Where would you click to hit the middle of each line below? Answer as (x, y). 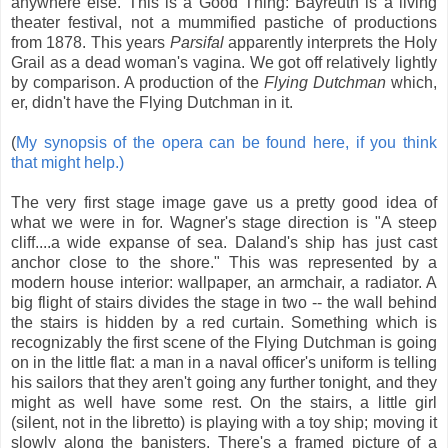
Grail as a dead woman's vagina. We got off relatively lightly (224, 62)
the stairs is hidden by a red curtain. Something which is (224, 322)
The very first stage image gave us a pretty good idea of (224, 202)
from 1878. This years (88, 42)
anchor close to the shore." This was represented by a (224, 262)
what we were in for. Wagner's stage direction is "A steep (224, 222)
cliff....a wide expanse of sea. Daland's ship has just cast (224, 242)
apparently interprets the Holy (330, 42)
